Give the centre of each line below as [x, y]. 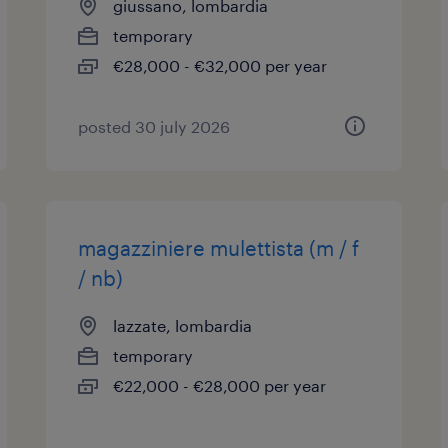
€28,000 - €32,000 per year [220, 65]
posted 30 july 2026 [154, 126]
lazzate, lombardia [183, 325]
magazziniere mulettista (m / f [219, 248]
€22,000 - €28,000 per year [220, 385]
